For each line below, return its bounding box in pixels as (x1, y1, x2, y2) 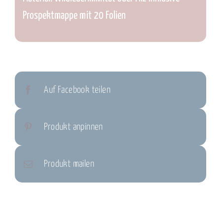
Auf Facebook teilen (44, 85, 111, 95)
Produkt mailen (44, 159, 95, 169)
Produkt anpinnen (44, 122, 103, 132)
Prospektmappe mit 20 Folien (22, 10, 126, 21)
